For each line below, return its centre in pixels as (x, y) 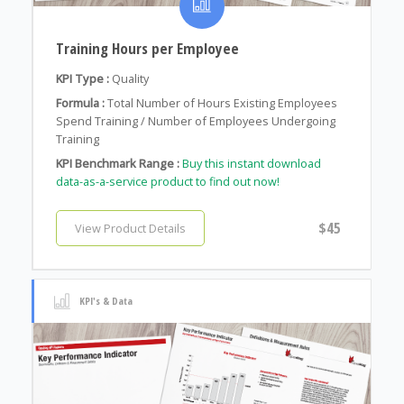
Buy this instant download (251, 163)
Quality (130, 78)
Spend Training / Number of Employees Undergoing (195, 120)
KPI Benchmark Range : (117, 163)
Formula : (80, 102)
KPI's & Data (106, 301)
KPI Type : (82, 78)
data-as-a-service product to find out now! (167, 181)
